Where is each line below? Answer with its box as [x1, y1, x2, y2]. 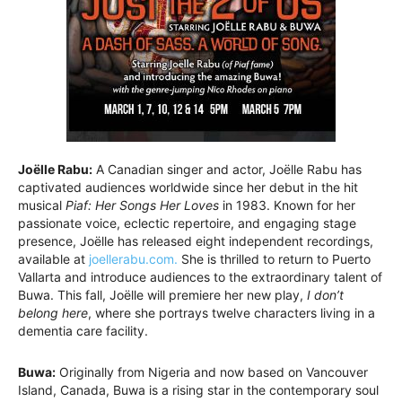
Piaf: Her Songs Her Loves [66, 197, 219, 214]
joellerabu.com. [89, 251, 178, 267]
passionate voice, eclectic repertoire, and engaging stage [18, 215, 356, 232]
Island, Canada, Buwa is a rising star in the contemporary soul [18, 382, 379, 398]
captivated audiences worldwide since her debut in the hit [18, 179, 358, 196]
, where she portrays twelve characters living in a [88, 305, 375, 321]
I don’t [307, 287, 344, 303]
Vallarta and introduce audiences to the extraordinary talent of [18, 269, 382, 285]
